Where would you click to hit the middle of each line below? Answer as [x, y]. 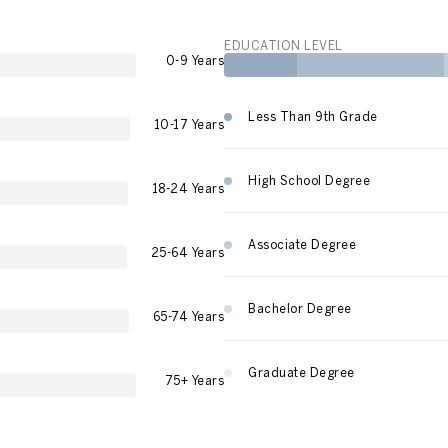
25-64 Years [187, 252]
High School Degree [309, 180]
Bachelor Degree [300, 308]
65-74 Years [188, 316]
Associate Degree [302, 244]
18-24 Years [187, 188]
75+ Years [194, 380]
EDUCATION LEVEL [283, 45]
